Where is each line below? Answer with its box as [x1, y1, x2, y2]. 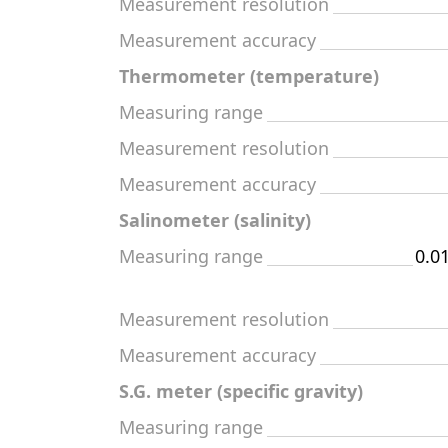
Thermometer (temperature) [119, 64, 379, 88]
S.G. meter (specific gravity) [119, 379, 363, 403]
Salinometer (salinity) [119, 208, 311, 232]
